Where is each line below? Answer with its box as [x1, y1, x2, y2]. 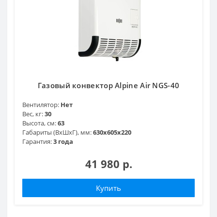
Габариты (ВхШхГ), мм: [22, 127, 92, 137]
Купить [96, 183, 121, 193]
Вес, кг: [22, 109, 43, 118]
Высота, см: [22, 118, 56, 127]
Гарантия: [22, 137, 52, 146]
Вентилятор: [22, 100, 59, 109]
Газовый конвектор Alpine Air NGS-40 [37, 80, 180, 90]
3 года [53, 137, 73, 146]
